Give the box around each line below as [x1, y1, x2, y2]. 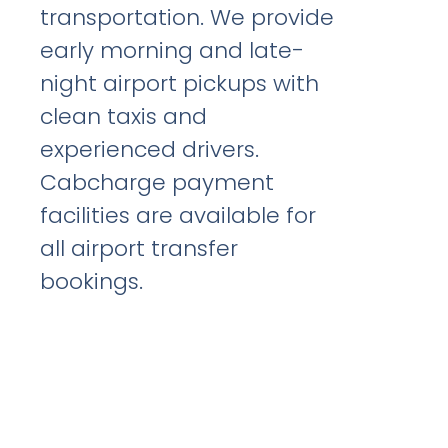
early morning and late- [40, 34, 305, 66]
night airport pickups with [40, 67, 320, 99]
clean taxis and [40, 100, 208, 132]
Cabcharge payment [40, 166, 275, 198]
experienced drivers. [40, 133, 260, 165]
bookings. [40, 265, 144, 297]
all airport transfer [40, 232, 239, 264]
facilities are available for [40, 199, 317, 231]
